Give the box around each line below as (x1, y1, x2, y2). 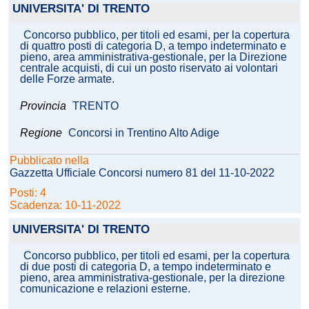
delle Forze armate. (20, 73, 114, 86)
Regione (20, 127, 62, 139)
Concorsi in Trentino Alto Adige (68, 127, 219, 139)
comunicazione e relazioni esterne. (20, 283, 190, 295)
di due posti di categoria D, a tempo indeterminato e (20, 261, 271, 273)
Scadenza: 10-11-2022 (10, 199, 121, 212)
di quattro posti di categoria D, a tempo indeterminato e (20, 40, 286, 52)
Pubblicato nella (10, 154, 89, 167)
